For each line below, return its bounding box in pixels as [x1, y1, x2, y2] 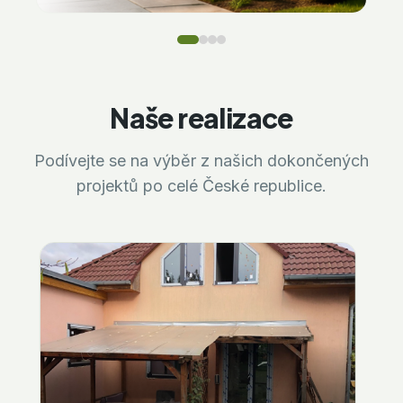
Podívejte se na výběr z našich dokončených [34, 150, 369, 170]
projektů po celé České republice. [76, 175, 327, 195]
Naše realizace [110, 100, 293, 135]
